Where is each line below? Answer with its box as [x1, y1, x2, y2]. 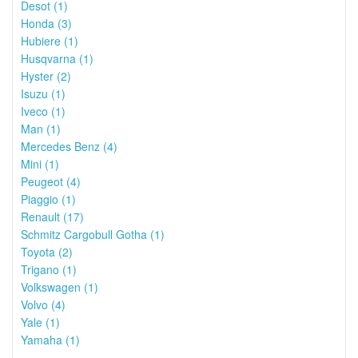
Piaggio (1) [21, 191, 76, 207]
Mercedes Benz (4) [21, 138, 117, 154]
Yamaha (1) [21, 332, 80, 348]
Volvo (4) [21, 296, 66, 312]
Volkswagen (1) [21, 279, 98, 295]
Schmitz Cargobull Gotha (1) [21, 226, 165, 242]
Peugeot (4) [21, 173, 81, 189]
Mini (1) [21, 156, 59, 172]
